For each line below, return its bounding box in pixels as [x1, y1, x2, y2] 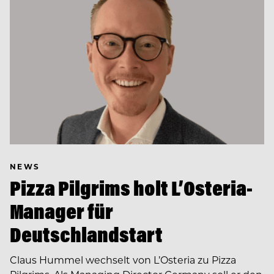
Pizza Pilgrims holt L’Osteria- [10, 174, 253, 201]
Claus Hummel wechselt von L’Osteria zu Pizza [10, 253, 236, 266]
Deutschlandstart [10, 221, 163, 248]
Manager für [10, 198, 113, 224]
